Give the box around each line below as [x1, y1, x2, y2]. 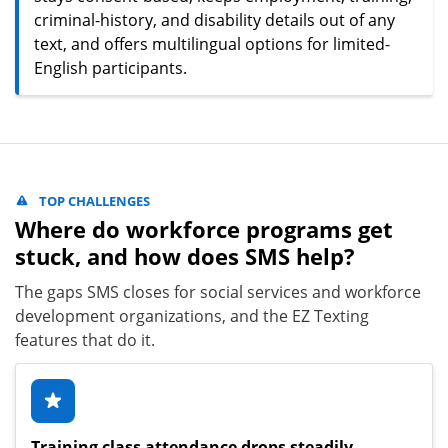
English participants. [34, 56, 187, 79]
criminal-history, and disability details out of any [34, 8, 395, 31]
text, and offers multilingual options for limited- [34, 32, 390, 55]
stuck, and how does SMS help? [15, 240, 355, 272]
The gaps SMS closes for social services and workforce [15, 280, 421, 303]
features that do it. [15, 328, 155, 351]
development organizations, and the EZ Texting [15, 304, 369, 327]
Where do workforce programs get [15, 213, 393, 245]
